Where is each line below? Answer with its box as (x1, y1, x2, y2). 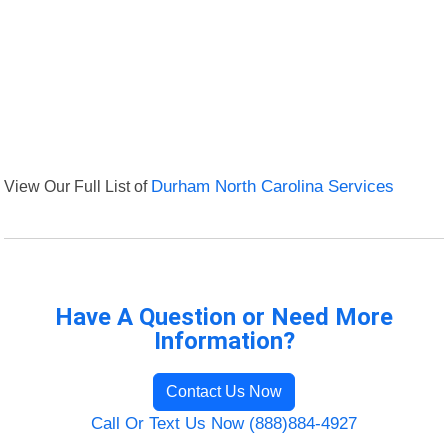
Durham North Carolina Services (151, 177, 395, 197)
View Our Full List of (4, 177, 152, 196)
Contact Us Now (166, 383, 282, 401)
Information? (153, 327, 295, 356)
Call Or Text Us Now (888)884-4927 (91, 414, 357, 434)
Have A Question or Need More (55, 303, 393, 332)
